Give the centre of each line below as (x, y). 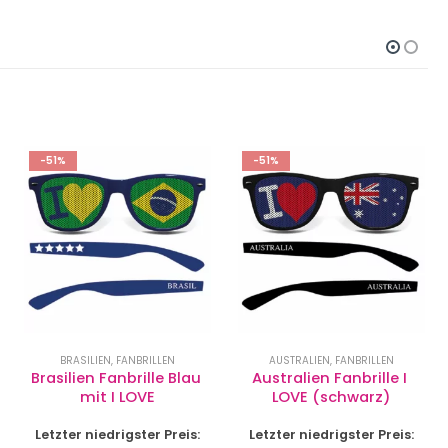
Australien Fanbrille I (331, 378)
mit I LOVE (118, 397)
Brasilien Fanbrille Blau (117, 378)
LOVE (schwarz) (331, 397)
